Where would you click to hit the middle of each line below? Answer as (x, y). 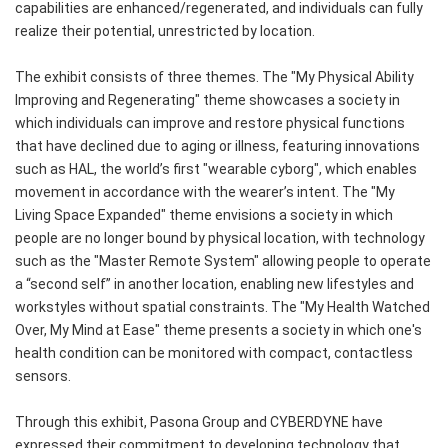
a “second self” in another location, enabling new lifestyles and (214, 284)
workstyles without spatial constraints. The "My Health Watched (222, 307)
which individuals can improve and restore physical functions (210, 123)
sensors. (43, 376)
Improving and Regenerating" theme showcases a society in (207, 100)
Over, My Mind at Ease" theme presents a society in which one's (218, 330)
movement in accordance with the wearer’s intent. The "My (205, 192)
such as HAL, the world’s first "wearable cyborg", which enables (216, 169)
